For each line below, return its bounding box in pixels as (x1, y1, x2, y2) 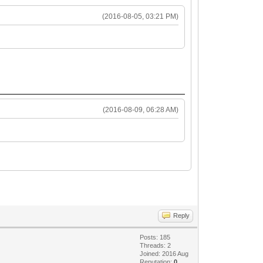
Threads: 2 (140, 241, 171, 249)
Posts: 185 (140, 233, 171, 241)
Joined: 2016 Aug (140, 249, 189, 257)
